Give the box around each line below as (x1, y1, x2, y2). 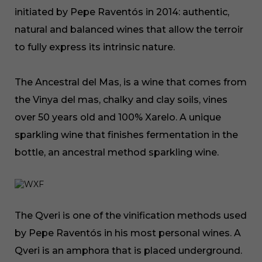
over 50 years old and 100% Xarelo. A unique (15, 112, 221, 123)
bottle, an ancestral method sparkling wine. (15, 147, 221, 158)
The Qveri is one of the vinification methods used (15, 210, 247, 221)
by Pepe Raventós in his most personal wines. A (15, 227, 241, 239)
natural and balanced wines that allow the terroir (15, 24, 243, 35)
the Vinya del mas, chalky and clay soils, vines (15, 94, 227, 105)
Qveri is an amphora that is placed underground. (15, 245, 242, 256)
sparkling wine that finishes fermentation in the (15, 129, 238, 140)
